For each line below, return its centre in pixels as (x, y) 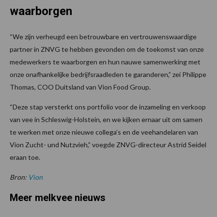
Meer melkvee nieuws (58, 198)
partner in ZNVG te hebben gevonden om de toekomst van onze (107, 49)
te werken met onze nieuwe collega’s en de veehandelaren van (104, 132)
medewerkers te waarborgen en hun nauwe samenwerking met (105, 62)
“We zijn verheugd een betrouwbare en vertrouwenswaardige (103, 37)
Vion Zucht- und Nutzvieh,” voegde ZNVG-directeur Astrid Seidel (108, 145)
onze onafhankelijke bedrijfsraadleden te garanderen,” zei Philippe (108, 75)
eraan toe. (26, 157)
